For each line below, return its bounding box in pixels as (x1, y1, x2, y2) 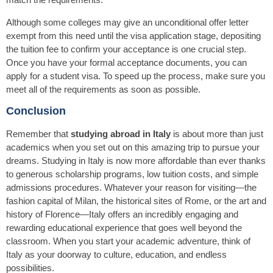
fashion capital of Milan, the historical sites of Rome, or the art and (6, 196, 266, 207)
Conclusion (6, 105, 66, 118)
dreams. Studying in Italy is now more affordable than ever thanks (6, 155, 266, 166)
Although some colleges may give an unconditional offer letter (6, 16, 249, 27)
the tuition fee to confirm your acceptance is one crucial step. (6, 43, 246, 54)
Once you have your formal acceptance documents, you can (6, 57, 247, 68)
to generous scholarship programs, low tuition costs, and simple (6, 169, 258, 180)
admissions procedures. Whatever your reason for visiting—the (6, 182, 257, 193)
